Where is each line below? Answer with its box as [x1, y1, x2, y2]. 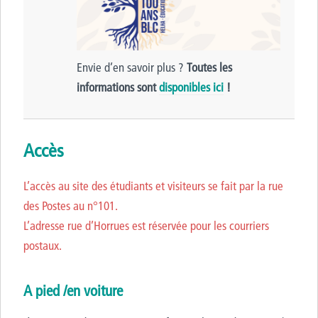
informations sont [77, 79, 159, 94]
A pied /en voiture [23, 281, 123, 300]
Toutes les [187, 59, 232, 75]
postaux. [23, 237, 62, 253]
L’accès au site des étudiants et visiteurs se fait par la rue [23, 177, 283, 193]
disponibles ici [159, 79, 224, 94]
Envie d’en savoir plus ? [77, 59, 187, 75]
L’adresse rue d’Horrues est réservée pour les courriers [23, 217, 269, 233]
